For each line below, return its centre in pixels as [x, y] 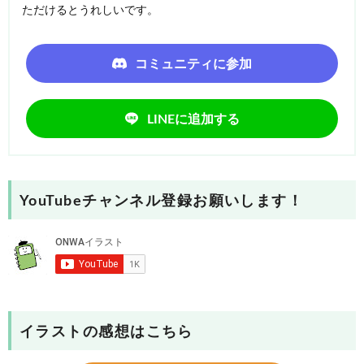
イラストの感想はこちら [106, 333]
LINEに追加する [193, 120]
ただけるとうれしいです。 [90, 11]
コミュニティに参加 [193, 65]
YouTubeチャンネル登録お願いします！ [162, 202]
